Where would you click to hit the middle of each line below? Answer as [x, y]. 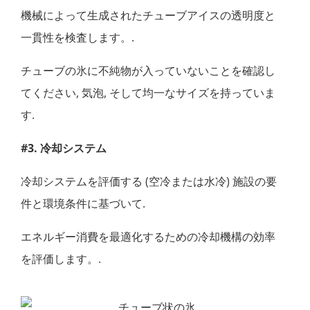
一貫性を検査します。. [77, 38]
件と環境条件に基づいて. [83, 204]
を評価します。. [61, 259]
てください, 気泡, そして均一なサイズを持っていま [148, 93]
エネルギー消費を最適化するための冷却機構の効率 [148, 237]
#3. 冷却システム [64, 148]
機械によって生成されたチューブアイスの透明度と [148, 16]
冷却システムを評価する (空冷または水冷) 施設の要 [149, 182]
